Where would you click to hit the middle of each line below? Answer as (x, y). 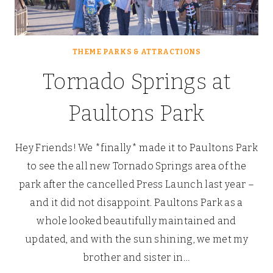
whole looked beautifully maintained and (136, 221)
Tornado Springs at (136, 82)
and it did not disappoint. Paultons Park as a (136, 203)
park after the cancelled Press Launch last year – (136, 185)
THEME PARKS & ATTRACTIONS (136, 52)
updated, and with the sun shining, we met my (136, 239)
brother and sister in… (136, 258)
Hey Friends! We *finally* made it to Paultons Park (136, 148)
